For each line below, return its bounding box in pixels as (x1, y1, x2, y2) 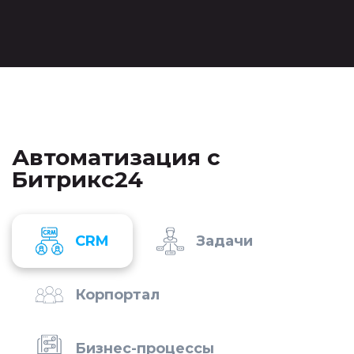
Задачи (196, 232, 253, 250)
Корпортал (75, 286, 160, 303)
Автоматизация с (12, 144, 220, 171)
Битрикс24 (12, 166, 143, 193)
